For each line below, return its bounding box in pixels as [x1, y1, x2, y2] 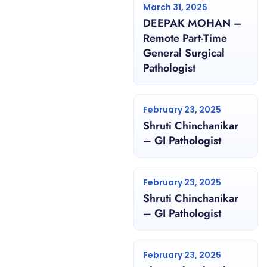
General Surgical [143, 45, 225, 61]
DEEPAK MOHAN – [143, 15, 242, 32]
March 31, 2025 [143, 1, 207, 14]
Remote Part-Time [143, 30, 227, 46]
